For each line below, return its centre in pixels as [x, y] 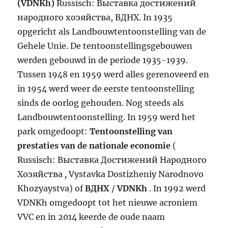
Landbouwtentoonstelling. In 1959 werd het [107, 117]
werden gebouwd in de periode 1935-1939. [103, 60]
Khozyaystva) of [51, 189]
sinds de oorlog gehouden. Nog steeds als [101, 103]
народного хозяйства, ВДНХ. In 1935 [95, 18]
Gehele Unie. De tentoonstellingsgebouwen [105, 46]
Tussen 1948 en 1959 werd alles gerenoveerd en [113, 75]
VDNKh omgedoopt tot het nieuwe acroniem [108, 203]
